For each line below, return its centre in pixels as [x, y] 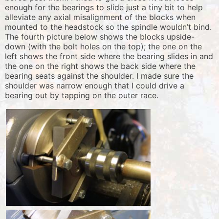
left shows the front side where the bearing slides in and [109, 56]
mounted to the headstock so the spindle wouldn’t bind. [108, 27]
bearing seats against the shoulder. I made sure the [99, 76]
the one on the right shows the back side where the [100, 66]
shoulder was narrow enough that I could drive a [95, 86]
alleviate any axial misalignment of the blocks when [100, 17]
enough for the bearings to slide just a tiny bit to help [104, 8]
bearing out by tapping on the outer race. [82, 96]
